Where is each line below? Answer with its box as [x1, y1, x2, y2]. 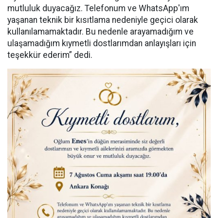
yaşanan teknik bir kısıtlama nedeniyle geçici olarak [7, 15, 198, 25]
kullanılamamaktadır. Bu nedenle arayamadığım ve [7, 27, 194, 36]
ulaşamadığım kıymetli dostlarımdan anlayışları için [7, 38, 196, 48]
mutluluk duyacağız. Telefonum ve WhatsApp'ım [7, 3, 189, 13]
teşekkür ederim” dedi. [7, 50, 92, 60]
